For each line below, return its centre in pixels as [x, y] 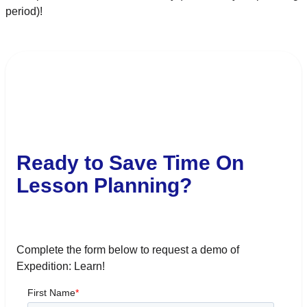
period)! [25, 11]
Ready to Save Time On [130, 162]
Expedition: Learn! [61, 266]
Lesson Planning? [104, 185]
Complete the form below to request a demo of [128, 249]
